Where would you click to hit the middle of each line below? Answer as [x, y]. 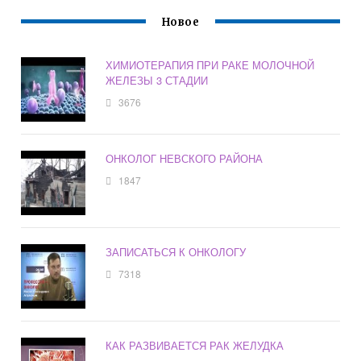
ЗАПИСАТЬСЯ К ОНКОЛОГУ [176, 252]
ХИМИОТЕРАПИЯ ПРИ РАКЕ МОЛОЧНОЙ [210, 65]
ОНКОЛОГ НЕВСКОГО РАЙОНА [185, 159]
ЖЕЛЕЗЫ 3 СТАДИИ [157, 81]
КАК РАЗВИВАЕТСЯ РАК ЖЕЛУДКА [195, 346]
